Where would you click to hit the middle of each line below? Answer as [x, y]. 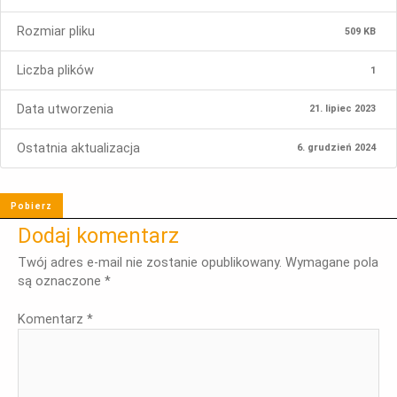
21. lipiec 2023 [343, 109]
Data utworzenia [66, 109]
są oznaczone [61, 281]
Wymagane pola [332, 262]
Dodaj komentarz [98, 236]
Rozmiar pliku [56, 31]
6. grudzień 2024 [337, 148]
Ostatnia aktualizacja [79, 148]
